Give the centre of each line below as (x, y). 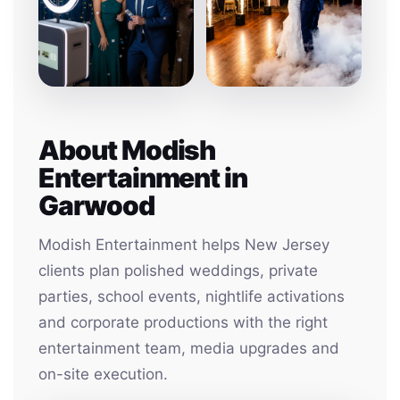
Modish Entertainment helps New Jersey (184, 245)
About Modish (127, 150)
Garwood (96, 205)
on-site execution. (103, 374)
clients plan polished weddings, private (178, 271)
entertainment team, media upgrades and (189, 348)
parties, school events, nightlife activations (192, 296)
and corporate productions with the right (183, 322)
